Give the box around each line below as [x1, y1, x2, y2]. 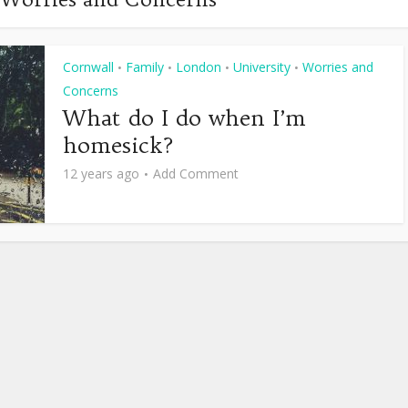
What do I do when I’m [63, 104, 306, 131]
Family [126, 58, 164, 76]
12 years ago [63, 165, 139, 182]
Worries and [302, 58, 373, 76]
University [233, 58, 291, 76]
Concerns [63, 82, 118, 99]
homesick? [63, 131, 174, 158]
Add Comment [153, 165, 239, 182]
